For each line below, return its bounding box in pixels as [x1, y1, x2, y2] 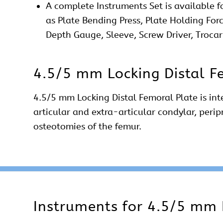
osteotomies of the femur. [33, 120, 141, 132]
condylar [158, 106, 194, 117]
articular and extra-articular [33, 106, 158, 117]
